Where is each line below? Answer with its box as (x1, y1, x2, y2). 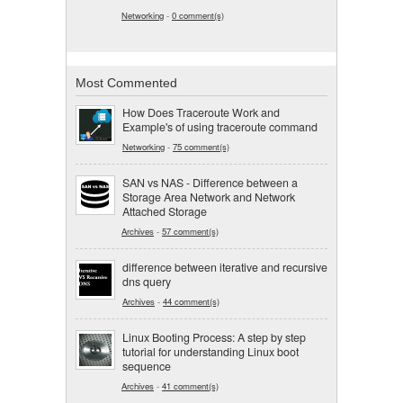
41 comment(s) (162, 379, 219, 392)
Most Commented (76, 75, 177, 90)
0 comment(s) (172, 9, 224, 22)
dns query (122, 273, 171, 290)
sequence (122, 357, 171, 374)
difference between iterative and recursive (122, 258, 327, 275)
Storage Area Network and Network (122, 188, 295, 205)
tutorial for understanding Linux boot (122, 343, 299, 360)
